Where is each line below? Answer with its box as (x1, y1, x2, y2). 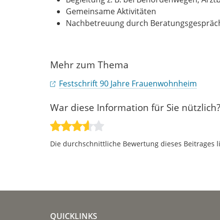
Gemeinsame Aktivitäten (66, 5, 156, 17)
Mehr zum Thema (50, 57, 129, 71)
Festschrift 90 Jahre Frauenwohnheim (59, 78, 197, 89)
